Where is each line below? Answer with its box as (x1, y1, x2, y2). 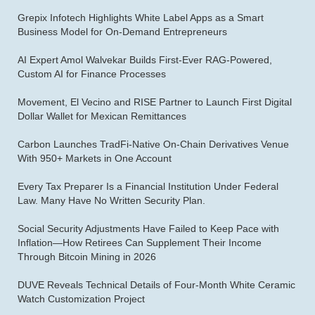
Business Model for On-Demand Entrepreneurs (18, 25, 227, 37)
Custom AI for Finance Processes (18, 67, 166, 79)
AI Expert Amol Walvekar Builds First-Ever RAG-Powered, (18, 53, 272, 65)
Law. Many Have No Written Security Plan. (18, 194, 205, 206)
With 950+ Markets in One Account (18, 152, 172, 164)
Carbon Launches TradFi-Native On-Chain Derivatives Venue (18, 138, 289, 150)
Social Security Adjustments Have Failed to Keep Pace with (18, 222, 279, 234)
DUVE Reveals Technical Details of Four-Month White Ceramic (18, 278, 295, 290)
